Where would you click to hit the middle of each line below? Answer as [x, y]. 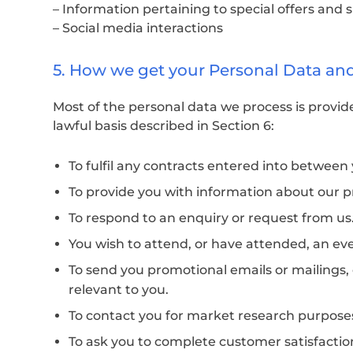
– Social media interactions [138, 28]
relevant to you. [119, 289]
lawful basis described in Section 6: [163, 125]
